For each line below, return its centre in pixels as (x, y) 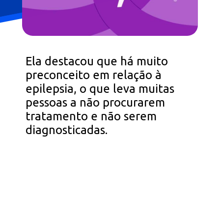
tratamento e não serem (91, 116)
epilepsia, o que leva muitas (100, 89)
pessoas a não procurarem (96, 103)
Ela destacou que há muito (97, 61)
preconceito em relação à (94, 75)
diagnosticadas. (67, 130)
